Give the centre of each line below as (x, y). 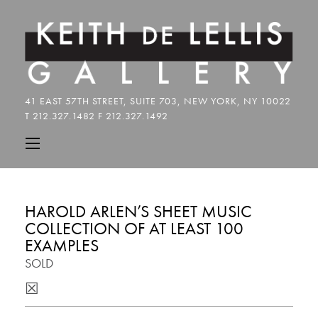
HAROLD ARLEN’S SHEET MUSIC (138, 212)
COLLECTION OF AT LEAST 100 (134, 229)
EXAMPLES (62, 246)
